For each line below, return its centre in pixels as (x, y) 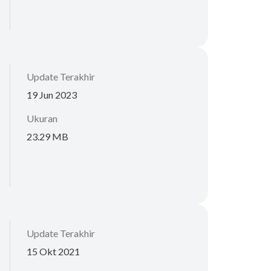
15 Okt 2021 (53, 251)
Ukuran (42, 118)
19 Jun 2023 (52, 94)
